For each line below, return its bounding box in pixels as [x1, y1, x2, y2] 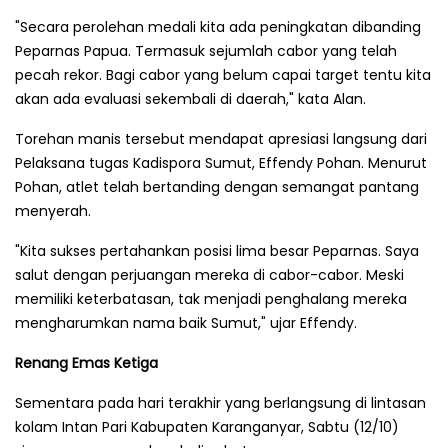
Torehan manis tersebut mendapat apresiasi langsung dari [15, 128, 427, 149]
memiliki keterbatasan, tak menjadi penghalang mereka [15, 288, 407, 309]
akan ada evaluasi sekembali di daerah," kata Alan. [15, 88, 366, 109]
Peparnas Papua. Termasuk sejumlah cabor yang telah [15, 40, 397, 61]
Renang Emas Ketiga [15, 352, 158, 373]
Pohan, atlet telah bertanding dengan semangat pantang [15, 176, 419, 197]
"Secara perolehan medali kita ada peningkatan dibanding [15, 16, 421, 37]
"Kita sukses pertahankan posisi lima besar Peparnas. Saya [15, 240, 419, 261]
